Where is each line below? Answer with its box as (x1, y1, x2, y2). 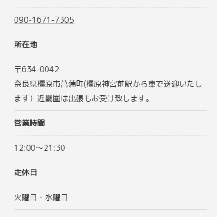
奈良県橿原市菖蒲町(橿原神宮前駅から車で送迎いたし (14, 78, 202, 90)
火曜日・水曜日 (14, 191, 68, 202)
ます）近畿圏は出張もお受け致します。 (14, 93, 154, 104)
